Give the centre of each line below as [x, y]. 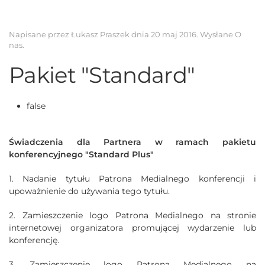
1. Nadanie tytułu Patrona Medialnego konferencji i [132, 178]
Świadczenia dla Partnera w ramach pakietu [132, 142]
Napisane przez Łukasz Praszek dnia [80, 34]
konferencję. [34, 240]
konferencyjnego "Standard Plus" [81, 154]
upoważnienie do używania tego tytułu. [89, 191]
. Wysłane [216, 34]
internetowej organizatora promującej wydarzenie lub [132, 227]
